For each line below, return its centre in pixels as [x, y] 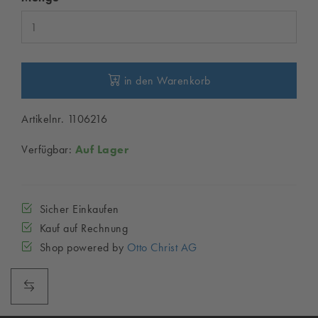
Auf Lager [102, 149]
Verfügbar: [48, 149]
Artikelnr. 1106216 [64, 119]
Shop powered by [80, 247]
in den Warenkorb [166, 81]
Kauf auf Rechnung [80, 228]
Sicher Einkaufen [76, 209]
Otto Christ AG [162, 247]
